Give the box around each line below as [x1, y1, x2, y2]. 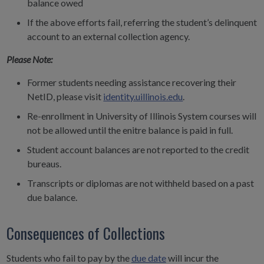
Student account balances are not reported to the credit [27, 143, 250, 155]
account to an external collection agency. [27, 30, 190, 42]
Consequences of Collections [6, 221, 165, 244]
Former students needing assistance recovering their [27, 76, 237, 88]
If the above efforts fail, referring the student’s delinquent [27, 16, 258, 28]
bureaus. [27, 157, 62, 169]
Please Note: [6, 53, 52, 65]
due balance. [27, 191, 78, 203]
